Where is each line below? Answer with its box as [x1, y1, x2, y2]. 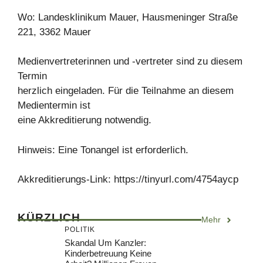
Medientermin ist [18, 100, 90, 112]
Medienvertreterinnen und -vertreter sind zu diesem [18, 56, 242, 68]
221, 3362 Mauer [18, 26, 91, 38]
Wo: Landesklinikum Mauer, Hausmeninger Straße [18, 11, 238, 23]
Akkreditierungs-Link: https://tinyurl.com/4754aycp [18, 174, 238, 186]
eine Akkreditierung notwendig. [18, 114, 151, 126]
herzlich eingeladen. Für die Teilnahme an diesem [18, 85, 234, 97]
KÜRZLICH [18, 211, 80, 224]
